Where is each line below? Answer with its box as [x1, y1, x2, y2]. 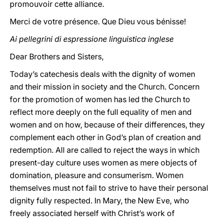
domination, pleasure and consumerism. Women [10, 170, 183, 180]
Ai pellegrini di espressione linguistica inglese [10, 34, 174, 44]
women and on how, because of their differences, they [10, 120, 205, 129]
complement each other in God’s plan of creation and [10, 132, 201, 142]
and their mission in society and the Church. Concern [10, 82, 200, 91]
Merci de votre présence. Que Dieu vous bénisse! [10, 17, 186, 26]
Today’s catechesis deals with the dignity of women [10, 69, 195, 79]
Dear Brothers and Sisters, [10, 52, 104, 61]
